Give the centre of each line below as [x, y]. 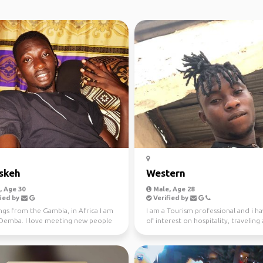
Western [166, 173]
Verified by [171, 198]
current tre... [167, 230]
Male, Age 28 [173, 189]
